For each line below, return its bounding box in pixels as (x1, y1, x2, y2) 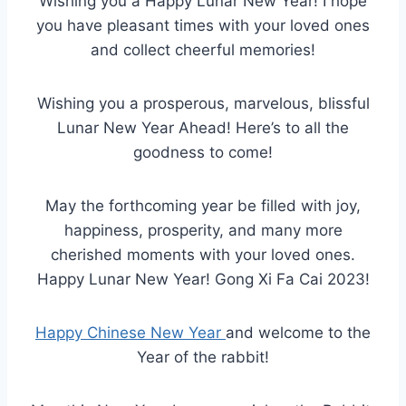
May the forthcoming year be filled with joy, (45, 197, 361, 216)
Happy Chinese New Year (35, 324, 226, 343)
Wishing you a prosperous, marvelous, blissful (36, 94, 370, 113)
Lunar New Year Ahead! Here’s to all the (57, 119, 349, 138)
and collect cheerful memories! (91, 41, 315, 60)
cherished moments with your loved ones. (51, 246, 355, 265)
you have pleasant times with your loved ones (36, 16, 370, 35)
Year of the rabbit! (137, 348, 269, 367)
